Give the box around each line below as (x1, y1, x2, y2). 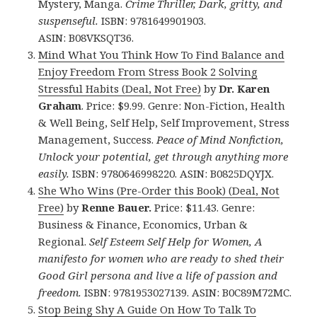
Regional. (38, 234, 87, 249)
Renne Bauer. (81, 200, 152, 215)
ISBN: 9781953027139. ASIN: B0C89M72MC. (81, 285, 292, 300)
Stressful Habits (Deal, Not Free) (38, 81, 202, 96)
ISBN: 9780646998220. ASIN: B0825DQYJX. (72, 166, 275, 181)
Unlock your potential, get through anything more (38, 149, 289, 164)
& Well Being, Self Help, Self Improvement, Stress (38, 115, 290, 130)
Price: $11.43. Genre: (151, 200, 255, 215)
